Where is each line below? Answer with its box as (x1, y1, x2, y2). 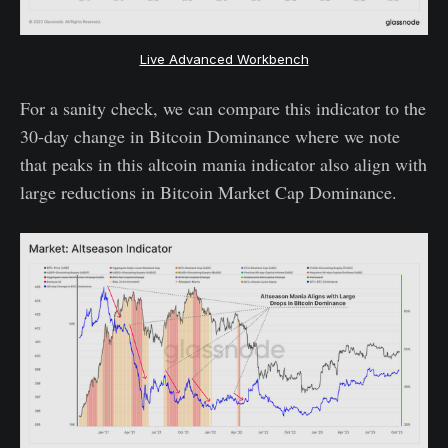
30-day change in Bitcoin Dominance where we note (20, 124, 400, 149)
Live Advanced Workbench (139, 50, 309, 67)
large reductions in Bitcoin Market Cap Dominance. (20, 180, 397, 205)
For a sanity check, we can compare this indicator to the (20, 96, 426, 121)
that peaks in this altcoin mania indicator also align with (20, 152, 427, 177)
